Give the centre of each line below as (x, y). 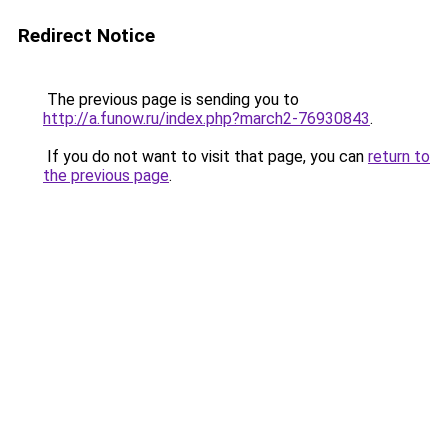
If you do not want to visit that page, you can (205, 156)
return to (399, 156)
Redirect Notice (86, 35)
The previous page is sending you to (171, 99)
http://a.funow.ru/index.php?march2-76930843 (206, 118)
